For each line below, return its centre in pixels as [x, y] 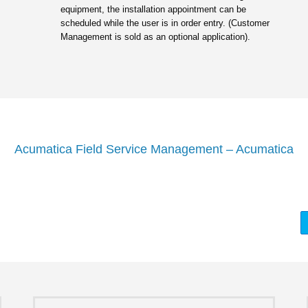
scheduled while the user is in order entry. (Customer [165, 23]
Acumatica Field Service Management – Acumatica [154, 149]
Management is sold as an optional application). [155, 37]
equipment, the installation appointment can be [153, 10]
